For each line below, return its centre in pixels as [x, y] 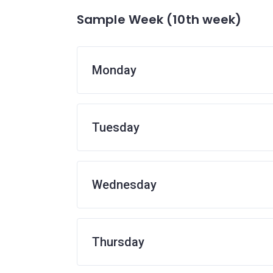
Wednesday [124, 185]
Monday [114, 70]
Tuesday [116, 127]
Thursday [118, 242]
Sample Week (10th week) [159, 19]
